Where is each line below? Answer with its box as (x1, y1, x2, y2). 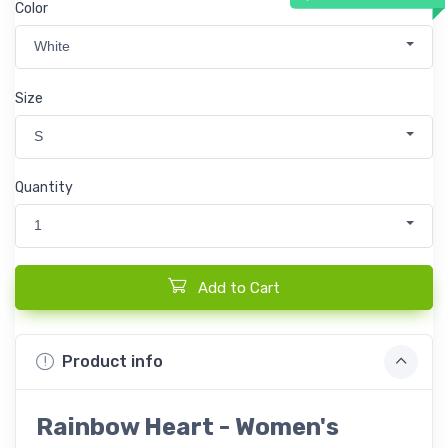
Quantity (15, 179, 73, 197)
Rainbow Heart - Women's (36, 412, 339, 441)
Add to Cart (198, 278, 280, 297)
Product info (62, 352, 163, 372)
